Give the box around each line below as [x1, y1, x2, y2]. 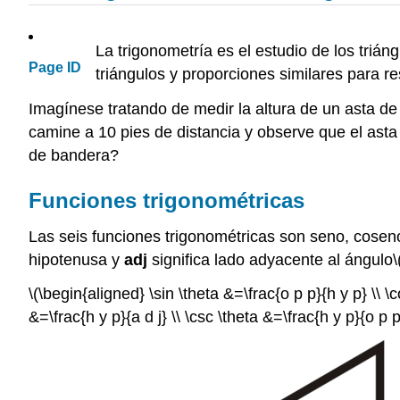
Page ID [29, 60, 81, 76]
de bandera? [29, 146, 119, 164]
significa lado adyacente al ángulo [147, 250, 393, 269]
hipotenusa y [29, 250, 124, 269]
